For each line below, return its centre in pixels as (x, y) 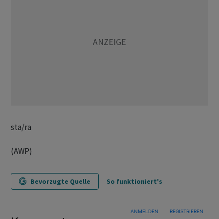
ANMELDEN (144, 211)
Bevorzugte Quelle (60, 181)
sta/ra (21, 127)
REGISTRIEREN (186, 211)
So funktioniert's (134, 181)
